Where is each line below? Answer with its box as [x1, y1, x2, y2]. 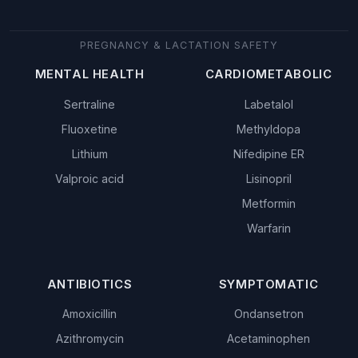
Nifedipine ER [233, 146, 304, 161]
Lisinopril [245, 171, 292, 185]
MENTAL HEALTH [34, 67, 145, 82]
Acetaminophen [227, 332, 310, 346]
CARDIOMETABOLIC [205, 67, 332, 82]
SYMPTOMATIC [218, 276, 319, 292]
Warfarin [246, 221, 291, 235]
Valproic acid [55, 171, 124, 185]
